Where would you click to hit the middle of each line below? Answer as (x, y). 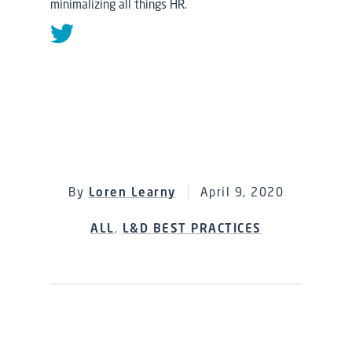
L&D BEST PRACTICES (192, 228)
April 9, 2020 (242, 192)
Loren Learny (132, 192)
